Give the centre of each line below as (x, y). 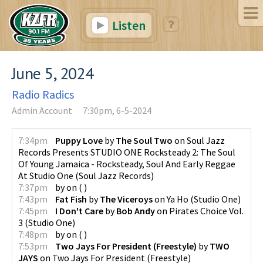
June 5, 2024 (53, 73)
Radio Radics (43, 94)
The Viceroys (126, 199)
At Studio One (46, 175)
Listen (127, 25)
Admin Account (42, 110)
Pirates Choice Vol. (206, 210)
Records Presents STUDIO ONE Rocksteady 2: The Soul (127, 152)
